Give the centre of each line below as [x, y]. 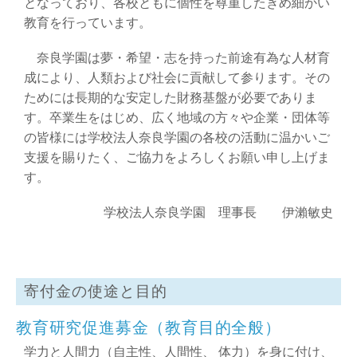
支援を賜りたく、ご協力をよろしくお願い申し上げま [177, 157]
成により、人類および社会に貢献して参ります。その [177, 77]
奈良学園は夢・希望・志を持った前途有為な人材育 [177, 57]
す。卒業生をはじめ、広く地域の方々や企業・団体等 [177, 117]
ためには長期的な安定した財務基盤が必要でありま [171, 97]
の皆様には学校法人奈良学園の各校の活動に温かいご [177, 137]
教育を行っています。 [88, 22]
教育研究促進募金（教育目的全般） [149, 328]
